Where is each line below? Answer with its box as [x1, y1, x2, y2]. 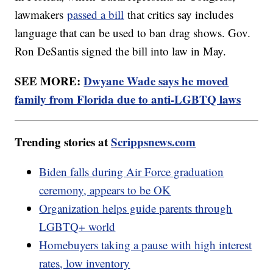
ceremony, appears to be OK [39, 182, 171, 198]
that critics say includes [124, 7, 234, 23]
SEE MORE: [15, 73, 84, 90]
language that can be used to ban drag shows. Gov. [15, 25, 251, 41]
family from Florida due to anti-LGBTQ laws [15, 91, 241, 108]
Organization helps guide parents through [39, 200, 233, 216]
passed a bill [67, 7, 124, 23]
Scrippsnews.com [111, 133, 196, 151]
